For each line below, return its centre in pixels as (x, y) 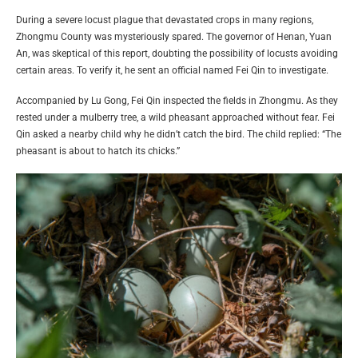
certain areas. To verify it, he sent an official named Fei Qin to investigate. (172, 70)
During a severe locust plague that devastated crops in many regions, (165, 20)
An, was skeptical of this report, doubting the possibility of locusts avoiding (177, 53)
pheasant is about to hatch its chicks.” (98, 151)
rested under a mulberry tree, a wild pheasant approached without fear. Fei (175, 117)
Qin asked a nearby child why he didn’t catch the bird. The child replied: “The (179, 134)
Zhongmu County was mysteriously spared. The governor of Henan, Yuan (174, 36)
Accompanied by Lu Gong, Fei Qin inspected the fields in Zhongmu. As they (177, 100)
